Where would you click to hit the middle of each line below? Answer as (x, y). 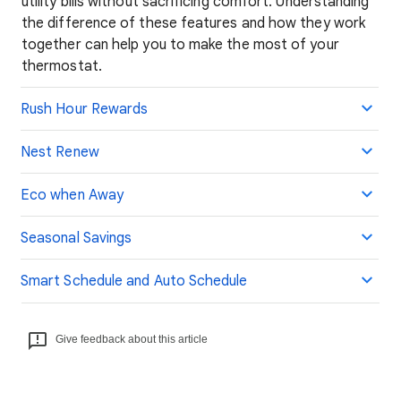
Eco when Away (73, 195)
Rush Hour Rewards (85, 109)
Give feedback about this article (132, 339)
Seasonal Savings (77, 238)
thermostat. (62, 66)
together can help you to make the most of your (180, 45)
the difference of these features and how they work (193, 23)
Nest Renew (60, 152)
